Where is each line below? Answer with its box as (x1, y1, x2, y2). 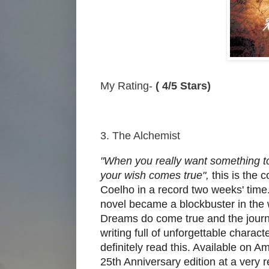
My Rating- (100, 80, 156, 92)
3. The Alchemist (100, 130, 180, 142)
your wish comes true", (100, 169, 212, 181)
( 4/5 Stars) (156, 80, 211, 92)
